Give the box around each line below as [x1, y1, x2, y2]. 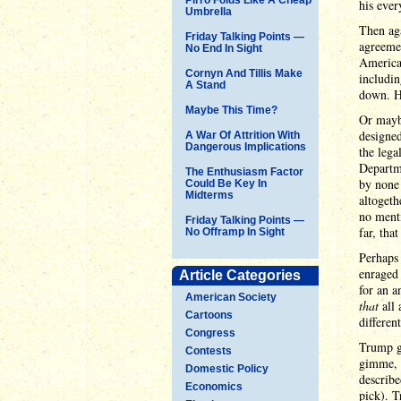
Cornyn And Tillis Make [185, 66, 303, 80]
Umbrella [185, 4, 232, 18]
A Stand [185, 78, 226, 91]
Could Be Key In [185, 176, 267, 190]
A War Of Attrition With [185, 128, 300, 141]
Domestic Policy [185, 362, 269, 375]
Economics [185, 380, 243, 393]
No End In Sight [185, 41, 262, 55]
